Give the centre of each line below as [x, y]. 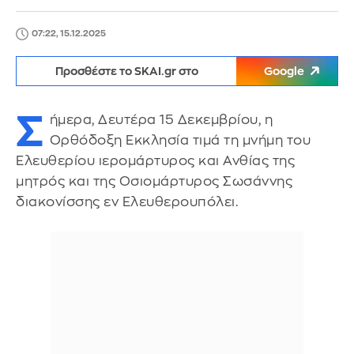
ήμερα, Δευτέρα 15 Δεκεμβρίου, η [161, 120]
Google [284, 71]
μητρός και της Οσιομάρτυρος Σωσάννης [154, 181]
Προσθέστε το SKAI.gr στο [126, 71]
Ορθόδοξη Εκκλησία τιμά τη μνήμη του [180, 140]
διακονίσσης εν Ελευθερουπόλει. [127, 202]
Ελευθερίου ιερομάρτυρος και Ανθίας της [155, 161]
